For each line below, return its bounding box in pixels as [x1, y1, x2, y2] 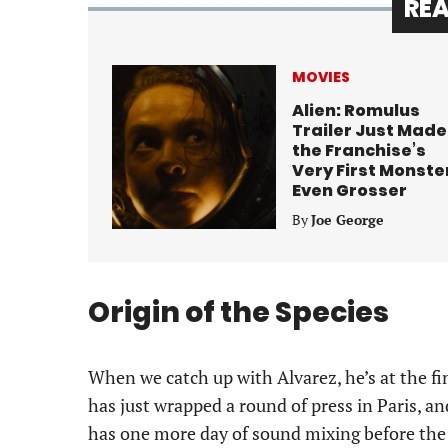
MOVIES [292, 67, 350, 88]
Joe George [311, 210, 384, 230]
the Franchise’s [292, 139, 426, 163]
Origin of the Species [88, 293, 389, 333]
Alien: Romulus [292, 99, 420, 123]
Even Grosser [292, 179, 407, 203]
